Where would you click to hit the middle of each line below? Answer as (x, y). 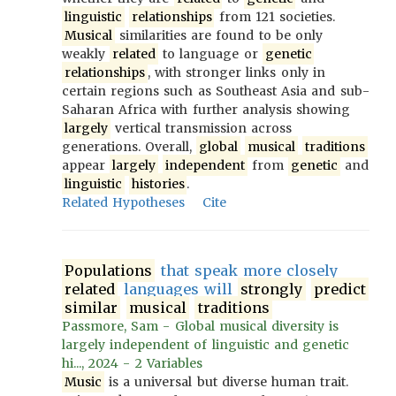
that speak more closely (247, 270)
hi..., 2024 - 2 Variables (132, 363)
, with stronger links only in (236, 72)
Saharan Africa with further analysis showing (206, 110)
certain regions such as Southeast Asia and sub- (216, 91)
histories (158, 184)
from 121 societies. (275, 17)
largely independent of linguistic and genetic (206, 345)
